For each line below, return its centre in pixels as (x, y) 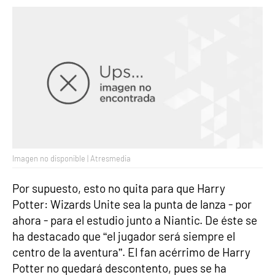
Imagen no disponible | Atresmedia (72, 159)
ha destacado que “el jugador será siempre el (124, 236)
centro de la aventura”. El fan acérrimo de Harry (131, 252)
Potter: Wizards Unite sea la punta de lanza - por (132, 204)
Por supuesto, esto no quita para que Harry (119, 188)
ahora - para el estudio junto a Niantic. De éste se (135, 220)
